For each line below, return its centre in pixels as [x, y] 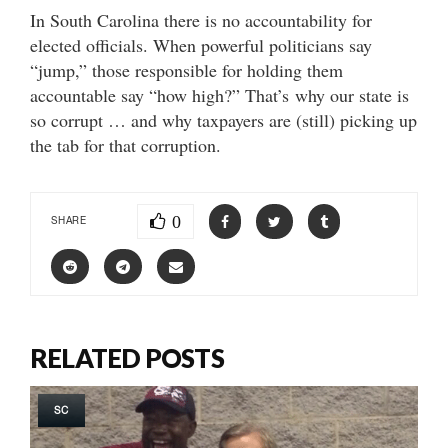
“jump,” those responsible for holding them [186, 69]
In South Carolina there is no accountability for [201, 19]
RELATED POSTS [127, 357]
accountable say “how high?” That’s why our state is [219, 94]
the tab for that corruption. [125, 144]
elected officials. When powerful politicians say [201, 44]
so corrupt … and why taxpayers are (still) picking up [223, 119]
